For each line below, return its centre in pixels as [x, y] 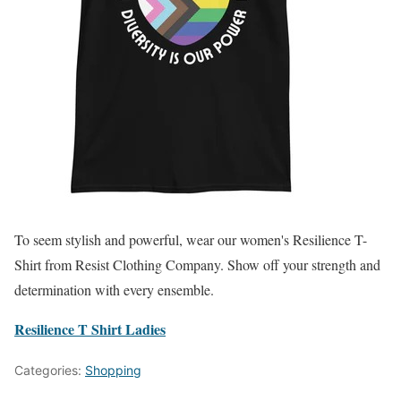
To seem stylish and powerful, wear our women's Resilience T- [191, 239]
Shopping [113, 370]
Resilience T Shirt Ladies [90, 329]
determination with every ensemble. [114, 290]
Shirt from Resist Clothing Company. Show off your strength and [197, 264]
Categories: [50, 370]
